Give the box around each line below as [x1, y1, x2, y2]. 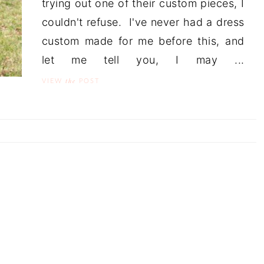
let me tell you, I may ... [41, 54, 245, 67]
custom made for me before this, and [41, 35, 245, 48]
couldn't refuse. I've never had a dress [41, 16, 245, 29]
